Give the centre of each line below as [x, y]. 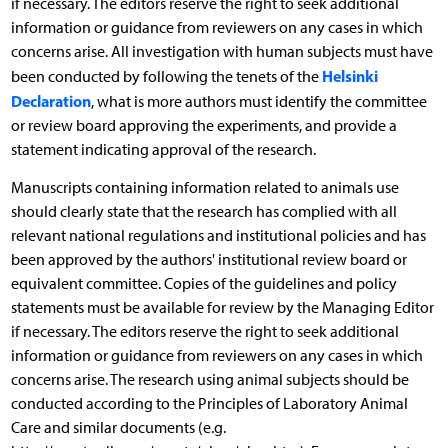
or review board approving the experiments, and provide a [203, 125]
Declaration [50, 100]
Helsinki [349, 75]
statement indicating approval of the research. [163, 149]
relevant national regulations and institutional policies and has [218, 235]
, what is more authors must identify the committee [258, 101]
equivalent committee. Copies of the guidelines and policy [203, 283]
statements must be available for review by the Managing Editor [222, 307]
